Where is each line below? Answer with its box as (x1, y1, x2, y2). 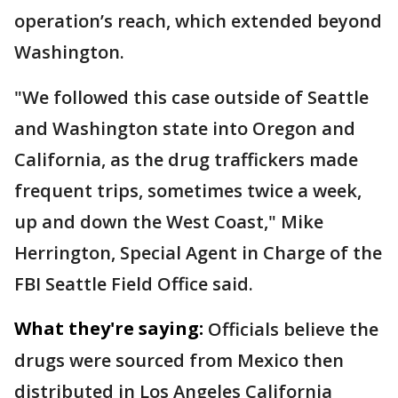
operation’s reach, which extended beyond (14, 9, 382, 33)
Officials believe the (208, 317, 378, 341)
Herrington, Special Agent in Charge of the (14, 241, 382, 265)
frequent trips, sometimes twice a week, (14, 179, 362, 203)
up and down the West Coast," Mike (14, 210, 323, 234)
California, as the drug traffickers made (14, 147, 358, 171)
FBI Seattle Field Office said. (14, 272, 253, 296)
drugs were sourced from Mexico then (14, 348, 344, 372)
